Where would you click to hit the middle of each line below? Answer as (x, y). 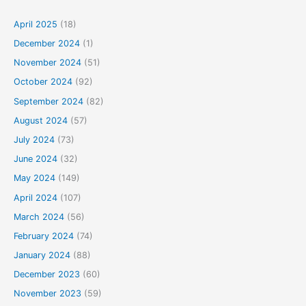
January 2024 (42, 255)
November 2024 (47, 63)
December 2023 (46, 275)
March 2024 (39, 217)
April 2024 (35, 197)
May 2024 (34, 178)
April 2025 (35, 24)
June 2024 (35, 159)
